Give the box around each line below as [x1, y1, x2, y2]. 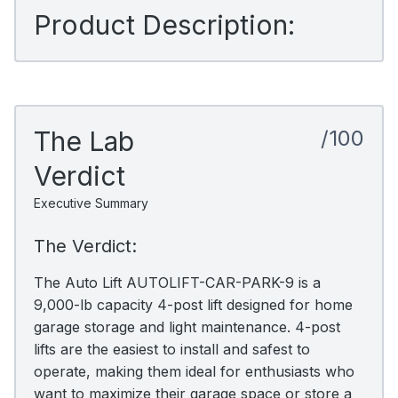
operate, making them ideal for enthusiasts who [34, 362, 354, 380]
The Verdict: [34, 235, 137, 257]
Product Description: [34, 8, 295, 41]
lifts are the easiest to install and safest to [34, 339, 310, 358]
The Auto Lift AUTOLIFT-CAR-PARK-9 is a [34, 273, 321, 291]
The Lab [34, 124, 134, 157]
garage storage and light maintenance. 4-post [34, 317, 340, 336]
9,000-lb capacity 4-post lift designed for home [34, 295, 353, 314]
